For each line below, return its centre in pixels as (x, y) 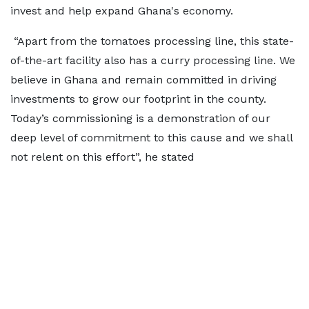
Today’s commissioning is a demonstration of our (140, 119)
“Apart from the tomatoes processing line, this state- (152, 41)
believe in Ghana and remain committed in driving (143, 80)
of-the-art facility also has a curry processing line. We (153, 61)
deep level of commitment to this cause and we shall (151, 138)
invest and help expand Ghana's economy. (122, 11)
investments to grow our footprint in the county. (138, 99)
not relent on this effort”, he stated (102, 157)
